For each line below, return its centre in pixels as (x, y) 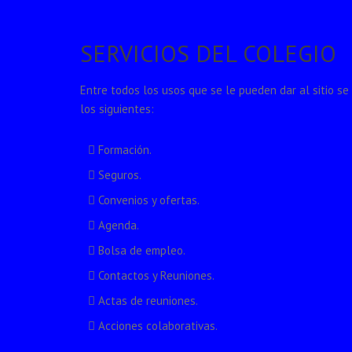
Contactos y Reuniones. (155, 276)
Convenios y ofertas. (147, 200)
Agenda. (117, 225)
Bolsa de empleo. (140, 251)
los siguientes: (117, 109)
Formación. (123, 150)
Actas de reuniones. (147, 301)
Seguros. (118, 175)
